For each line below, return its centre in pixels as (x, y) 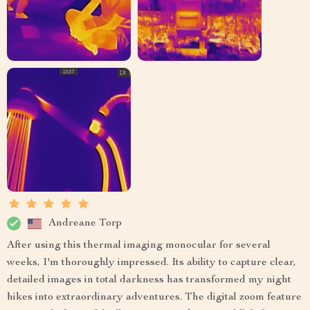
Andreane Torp (85, 223)
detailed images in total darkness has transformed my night (149, 281)
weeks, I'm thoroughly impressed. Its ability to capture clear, (152, 263)
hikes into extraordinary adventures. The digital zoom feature (154, 298)
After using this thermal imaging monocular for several (139, 246)
